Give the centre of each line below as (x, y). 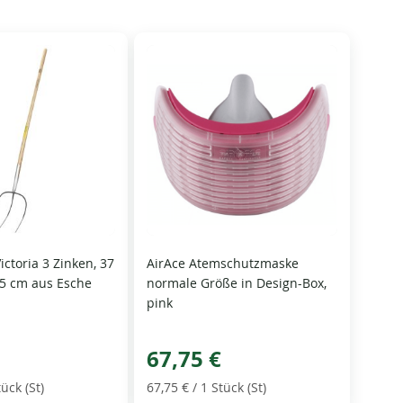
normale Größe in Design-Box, (236, 283)
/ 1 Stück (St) (227, 388)
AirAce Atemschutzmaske (222, 264)
